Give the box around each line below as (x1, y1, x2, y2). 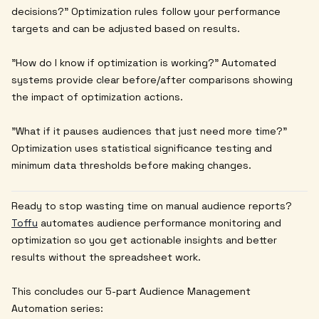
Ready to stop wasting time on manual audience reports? (11, 199, 292, 213)
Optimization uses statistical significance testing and (11, 142, 272, 155)
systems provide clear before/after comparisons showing (11, 73, 293, 87)
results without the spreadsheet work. (11, 251, 201, 264)
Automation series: (11, 302, 103, 315)
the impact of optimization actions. (11, 90, 183, 104)
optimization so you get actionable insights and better (11, 234, 277, 247)
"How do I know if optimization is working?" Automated (11, 56, 276, 70)
